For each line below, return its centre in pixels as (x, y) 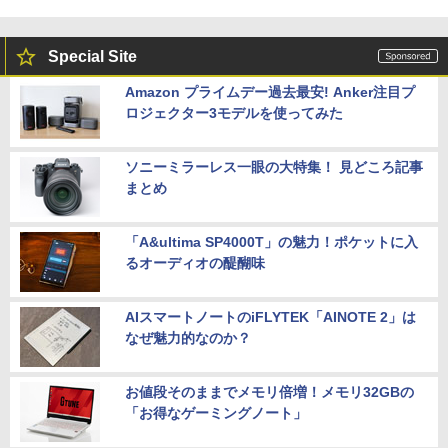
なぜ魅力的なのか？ (188, 338)
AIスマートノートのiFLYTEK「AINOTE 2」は (270, 317)
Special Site (92, 57)
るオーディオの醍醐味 (195, 263)
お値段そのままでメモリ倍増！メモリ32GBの (269, 392)
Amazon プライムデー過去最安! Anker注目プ (270, 92)
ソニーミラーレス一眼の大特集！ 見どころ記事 (274, 167)
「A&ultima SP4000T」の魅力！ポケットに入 (271, 242)
